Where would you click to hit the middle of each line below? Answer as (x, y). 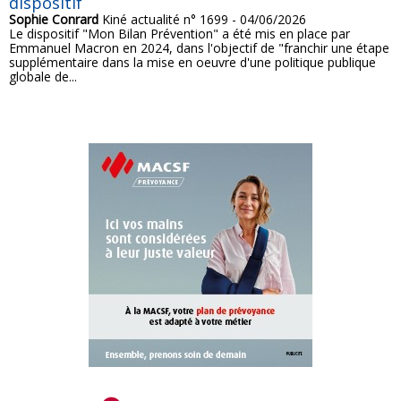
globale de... (43, 77)
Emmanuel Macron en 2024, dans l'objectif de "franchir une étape (199, 48)
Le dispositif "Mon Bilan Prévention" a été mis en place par (179, 34)
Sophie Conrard (54, 20)
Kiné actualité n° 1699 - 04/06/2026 (202, 20)
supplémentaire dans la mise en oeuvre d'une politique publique (192, 63)
